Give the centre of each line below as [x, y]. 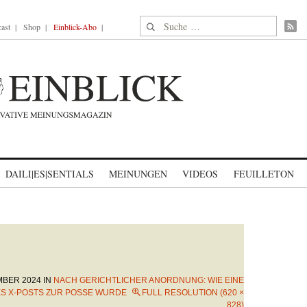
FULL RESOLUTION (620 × [193, 293]
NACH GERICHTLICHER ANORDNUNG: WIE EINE [149, 280]
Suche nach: [166, 24]
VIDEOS [200, 174]
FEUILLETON [263, 174]
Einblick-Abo [75, 27]
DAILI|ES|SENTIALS [50, 174]
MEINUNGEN [138, 174]
